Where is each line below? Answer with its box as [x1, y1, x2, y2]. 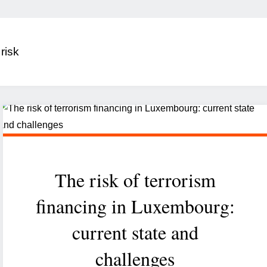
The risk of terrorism [54, 167, 216, 193]
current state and [72, 219, 198, 246]
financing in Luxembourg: [35, 193, 235, 219]
